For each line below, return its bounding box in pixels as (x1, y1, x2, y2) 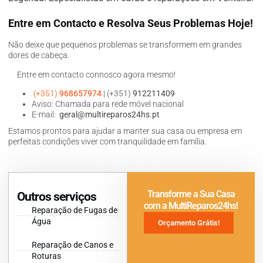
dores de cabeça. (8, 50, 69, 60)
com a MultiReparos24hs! (144, 200, 238, 211)
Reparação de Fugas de (32, 205, 117, 215)
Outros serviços (17, 189, 96, 204)
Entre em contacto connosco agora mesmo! (8, 69, 176, 79)
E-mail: (32, 110, 59, 120)
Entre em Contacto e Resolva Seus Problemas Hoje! (8, 18, 253, 30)
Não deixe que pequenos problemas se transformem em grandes (8, 40, 242, 50)
